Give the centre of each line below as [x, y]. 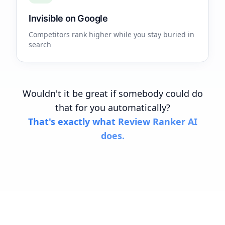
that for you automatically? [113, 107]
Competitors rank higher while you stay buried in [111, 34]
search [40, 44]
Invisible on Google [68, 18]
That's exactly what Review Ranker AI [113, 122]
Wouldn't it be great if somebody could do [113, 93]
